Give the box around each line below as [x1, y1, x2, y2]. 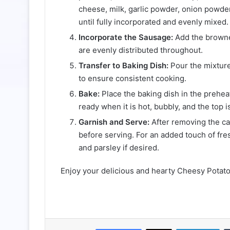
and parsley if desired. [79, 142, 159, 152]
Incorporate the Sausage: [79, 32, 173, 42]
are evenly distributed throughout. [79, 45, 203, 55]
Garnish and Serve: [79, 117, 149, 127]
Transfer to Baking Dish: [79, 60, 168, 70]
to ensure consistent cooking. [79, 73, 186, 83]
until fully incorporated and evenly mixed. [79, 16, 228, 27]
